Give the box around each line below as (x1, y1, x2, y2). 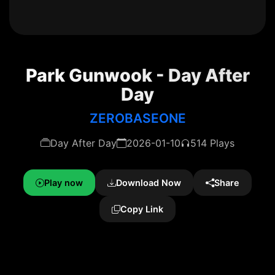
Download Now (116, 177, 181, 188)
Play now (44, 177, 83, 188)
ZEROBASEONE (89, 110, 186, 126)
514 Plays (190, 137, 234, 149)
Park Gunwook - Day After (25, 64, 250, 86)
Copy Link (120, 204, 163, 214)
